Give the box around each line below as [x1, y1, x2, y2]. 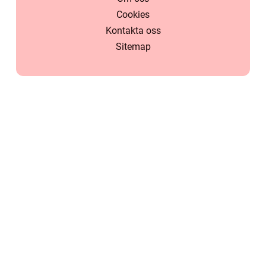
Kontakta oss [105, 25, 161, 37]
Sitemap [115, 41, 151, 53]
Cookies [116, 9, 150, 21]
